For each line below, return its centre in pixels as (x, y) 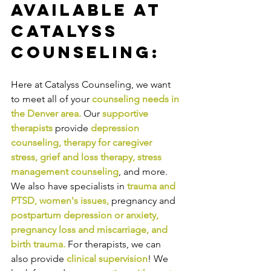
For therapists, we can (116, 244)
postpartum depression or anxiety (83, 215)
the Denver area (45, 114)
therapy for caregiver (109, 143)
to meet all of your (51, 99)
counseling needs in (137, 99)
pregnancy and (143, 201)
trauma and (152, 186)
